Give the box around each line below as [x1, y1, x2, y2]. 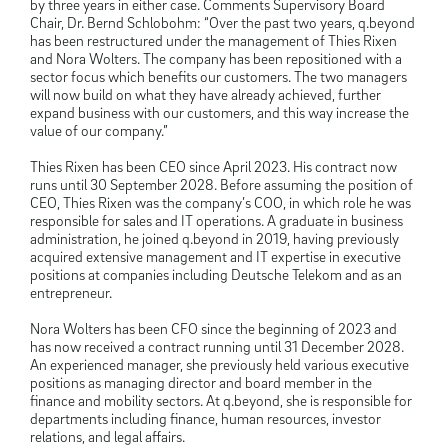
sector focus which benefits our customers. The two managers [30, 67, 407, 86]
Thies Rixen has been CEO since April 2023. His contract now [30, 157, 397, 176]
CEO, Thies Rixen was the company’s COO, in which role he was [30, 193, 411, 212]
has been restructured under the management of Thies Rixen [30, 31, 397, 50]
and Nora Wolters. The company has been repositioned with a [30, 49, 402, 68]
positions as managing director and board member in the [30, 373, 372, 392]
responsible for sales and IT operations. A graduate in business [30, 211, 403, 230]
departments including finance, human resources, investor [30, 409, 381, 428]
